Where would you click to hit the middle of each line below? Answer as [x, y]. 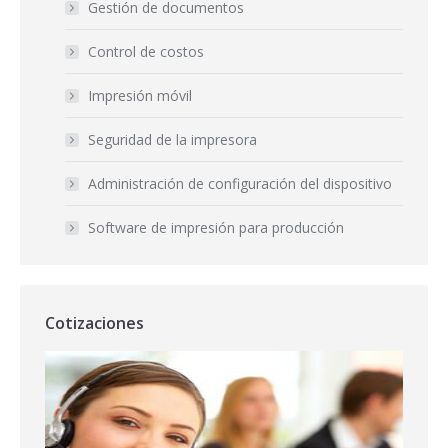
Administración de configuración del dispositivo [240, 184]
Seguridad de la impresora [172, 140]
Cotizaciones [94, 323]
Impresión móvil [140, 96]
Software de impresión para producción [216, 228]
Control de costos [146, 52]
